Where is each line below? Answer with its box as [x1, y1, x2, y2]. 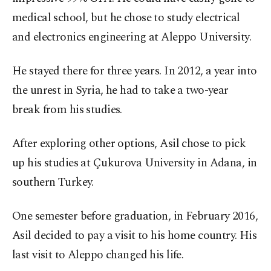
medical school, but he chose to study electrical [12, 9, 240, 27]
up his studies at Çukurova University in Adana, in [12, 154, 257, 172]
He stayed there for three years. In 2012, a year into [12, 62, 257, 80]
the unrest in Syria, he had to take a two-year [12, 82, 229, 99]
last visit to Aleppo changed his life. [12, 246, 184, 264]
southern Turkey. [12, 174, 94, 191]
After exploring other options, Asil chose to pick [12, 135, 246, 152]
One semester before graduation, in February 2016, [12, 207, 258, 225]
